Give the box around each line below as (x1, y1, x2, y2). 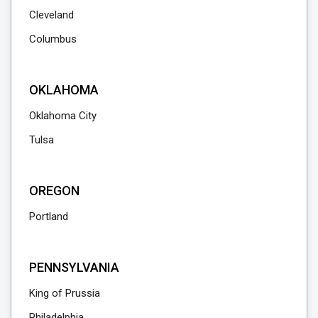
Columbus (29, 32, 77, 45)
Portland (29, 209, 68, 223)
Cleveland (29, 8, 74, 21)
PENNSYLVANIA (29, 259, 119, 275)
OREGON (29, 182, 79, 198)
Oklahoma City (29, 109, 97, 122)
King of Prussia (29, 286, 100, 300)
